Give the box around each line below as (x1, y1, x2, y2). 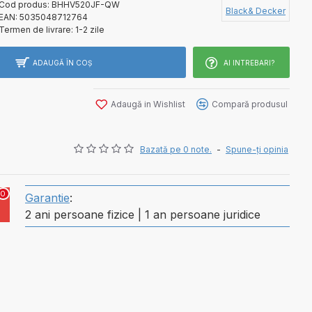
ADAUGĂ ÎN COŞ (32, 58, 92, 67)
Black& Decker (226, 6, 286, 16)
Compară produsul (212, 98, 288, 109)
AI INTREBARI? (224, 58, 274, 67)
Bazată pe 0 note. (140, 144, 212, 155)
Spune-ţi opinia (226, 144, 288, 155)
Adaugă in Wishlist (111, 98, 185, 109)
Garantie (25, 191, 70, 205)
